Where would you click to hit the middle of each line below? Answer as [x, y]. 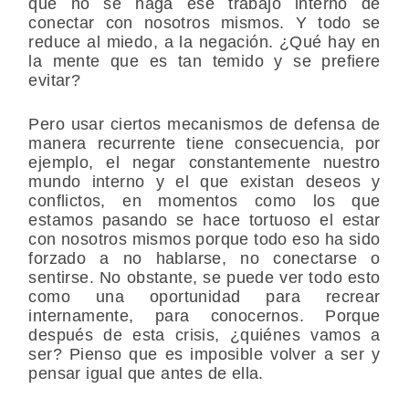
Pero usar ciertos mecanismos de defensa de [204, 124]
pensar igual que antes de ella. [146, 373]
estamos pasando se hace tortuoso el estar [204, 220]
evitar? [55, 80]
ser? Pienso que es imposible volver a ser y [204, 354]
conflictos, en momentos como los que [204, 200]
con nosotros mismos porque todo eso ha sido [204, 239]
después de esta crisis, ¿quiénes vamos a [204, 335]
